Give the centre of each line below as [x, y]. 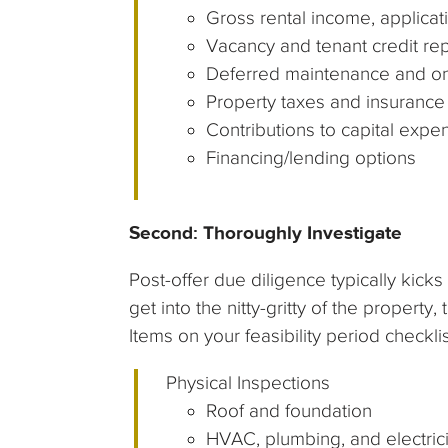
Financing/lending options [311, 158]
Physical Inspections [248, 383]
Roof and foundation [289, 411]
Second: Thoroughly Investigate [265, 233]
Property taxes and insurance [326, 102]
